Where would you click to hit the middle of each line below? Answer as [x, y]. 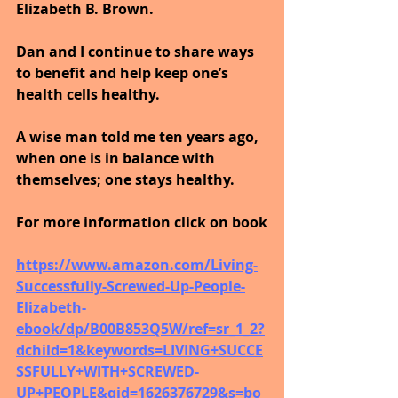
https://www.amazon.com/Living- [137, 264]
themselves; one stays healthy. [125, 179]
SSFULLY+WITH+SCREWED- [107, 371]
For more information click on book [142, 222]
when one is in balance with [117, 158]
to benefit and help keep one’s [124, 72]
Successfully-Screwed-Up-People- [131, 286]
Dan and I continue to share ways [137, 51]
